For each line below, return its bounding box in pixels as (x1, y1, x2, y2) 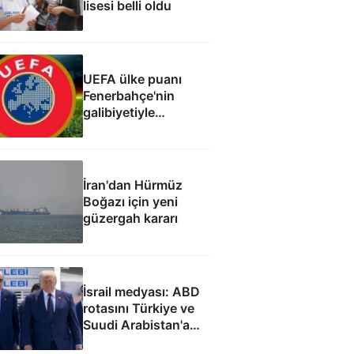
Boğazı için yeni (82, 194, 178, 210)
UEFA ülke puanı (82, 70, 182, 87)
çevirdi (82, 333, 123, 350)
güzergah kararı (82, 210, 178, 227)
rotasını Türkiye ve (82, 300, 194, 317)
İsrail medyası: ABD (82, 284, 200, 300)
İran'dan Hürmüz (82, 177, 183, 194)
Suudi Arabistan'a (82, 317, 190, 333)
